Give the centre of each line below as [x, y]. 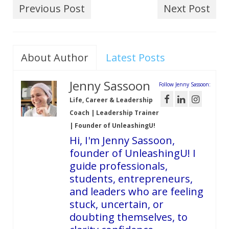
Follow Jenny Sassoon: [185, 84]
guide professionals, [119, 166]
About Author [55, 57]
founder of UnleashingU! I [133, 153]
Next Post [187, 8]
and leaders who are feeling [136, 191]
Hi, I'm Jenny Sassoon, [122, 140]
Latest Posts [135, 57]
